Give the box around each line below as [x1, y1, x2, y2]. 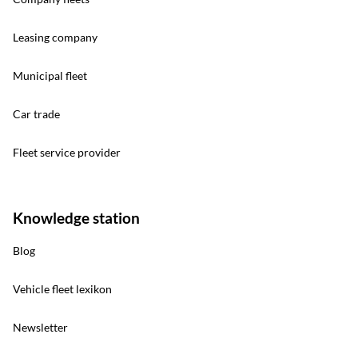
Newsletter [13, 320, 68, 335]
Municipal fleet [13, 69, 87, 83]
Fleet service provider [13, 145, 121, 160]
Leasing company [13, 30, 97, 45]
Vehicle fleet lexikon [13, 282, 112, 296]
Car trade [13, 107, 60, 121]
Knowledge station [13, 209, 140, 228]
